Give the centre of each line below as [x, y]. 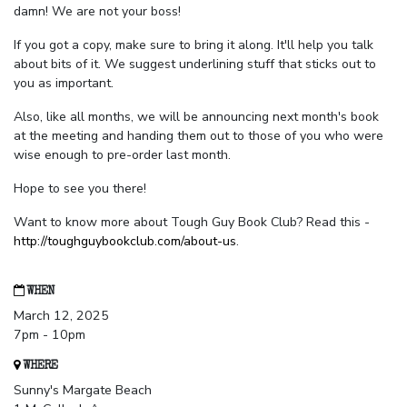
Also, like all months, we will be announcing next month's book [196, 117]
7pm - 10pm [50, 335]
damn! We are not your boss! [97, 12]
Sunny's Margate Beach [83, 391]
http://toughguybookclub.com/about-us [125, 242]
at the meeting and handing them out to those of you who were [199, 136]
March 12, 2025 [61, 316]
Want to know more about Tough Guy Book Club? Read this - [192, 223]
